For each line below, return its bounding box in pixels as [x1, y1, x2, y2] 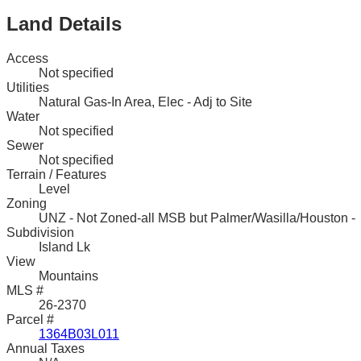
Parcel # [6, 313, 54, 327]
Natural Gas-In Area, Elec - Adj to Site [39, 95, 252, 110]
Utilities [6, 81, 49, 95]
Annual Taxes [6, 342, 85, 356]
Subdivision [6, 226, 74, 240]
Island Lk [39, 240, 90, 255]
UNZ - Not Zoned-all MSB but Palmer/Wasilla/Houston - [39, 211, 355, 226]
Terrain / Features [6, 168, 106, 182]
